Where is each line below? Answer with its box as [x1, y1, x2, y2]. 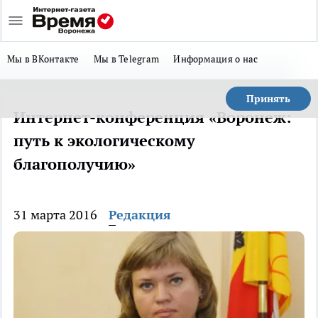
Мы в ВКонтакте [7, 53, 79, 65]
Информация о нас [173, 53, 258, 65]
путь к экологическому [13, 131, 195, 150]
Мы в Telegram [93, 53, 160, 65]
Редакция [109, 207, 171, 223]
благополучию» [13, 154, 136, 174]
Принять [246, 92, 290, 105]
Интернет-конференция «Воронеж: [13, 107, 292, 127]
